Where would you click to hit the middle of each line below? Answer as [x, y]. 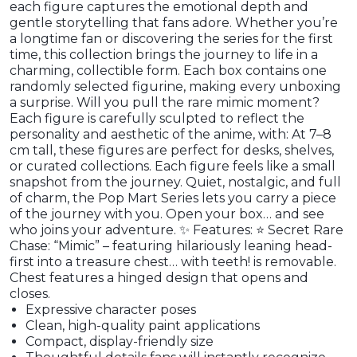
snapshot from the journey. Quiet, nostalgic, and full [175, 182]
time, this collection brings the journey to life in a [164, 55]
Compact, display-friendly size [120, 341]
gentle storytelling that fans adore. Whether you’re [174, 23]
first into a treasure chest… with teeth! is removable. [173, 262]
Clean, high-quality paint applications [143, 326]
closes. [30, 294]
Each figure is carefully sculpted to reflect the [157, 118]
